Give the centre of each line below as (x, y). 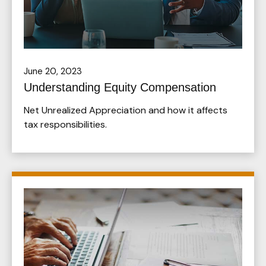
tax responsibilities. (65, 124)
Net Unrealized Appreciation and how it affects (126, 110)
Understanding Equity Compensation (120, 87)
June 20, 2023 (53, 71)
